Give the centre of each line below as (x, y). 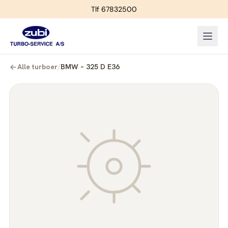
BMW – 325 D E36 (90, 67)
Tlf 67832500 (114, 9)
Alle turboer (37, 67)
